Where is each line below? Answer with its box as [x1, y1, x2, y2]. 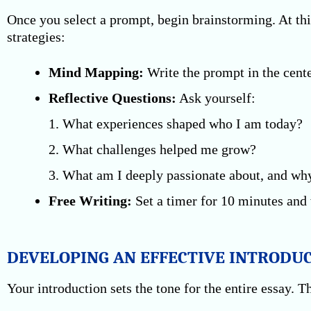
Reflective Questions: [49, 90, 176, 106]
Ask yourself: [176, 90, 255, 106]
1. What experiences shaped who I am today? [49, 116, 303, 131]
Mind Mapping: [49, 65, 144, 80]
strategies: [7, 29, 65, 44]
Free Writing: [49, 193, 132, 208]
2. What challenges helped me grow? [49, 142, 256, 157]
